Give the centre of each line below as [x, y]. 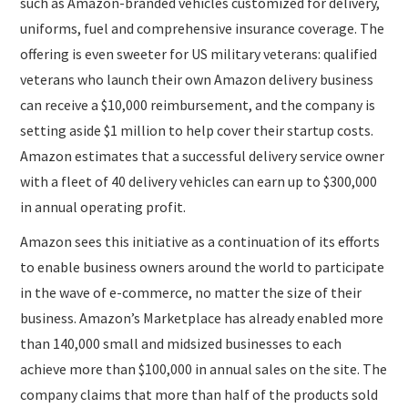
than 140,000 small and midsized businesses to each [181, 343]
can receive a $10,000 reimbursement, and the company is [198, 104]
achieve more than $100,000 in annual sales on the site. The [204, 368]
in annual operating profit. [103, 206]
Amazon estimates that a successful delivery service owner [203, 155]
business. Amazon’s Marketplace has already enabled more [202, 317]
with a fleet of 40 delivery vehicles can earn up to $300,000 [199, 181]
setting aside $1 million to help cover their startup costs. [197, 130]
